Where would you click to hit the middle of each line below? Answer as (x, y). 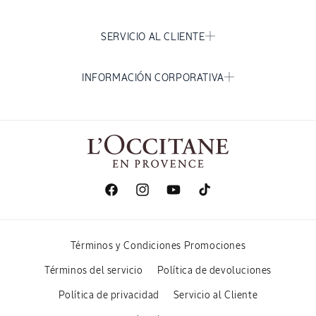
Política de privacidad (109, 296)
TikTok (211, 197)
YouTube (184, 197)
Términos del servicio (93, 271)
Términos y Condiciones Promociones (158, 247)
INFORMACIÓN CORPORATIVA (153, 79)
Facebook (126, 197)
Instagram (158, 197)
